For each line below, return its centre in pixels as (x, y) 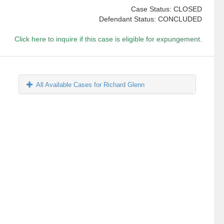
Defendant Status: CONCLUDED (150, 19)
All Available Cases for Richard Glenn (90, 85)
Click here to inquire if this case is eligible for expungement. (108, 39)
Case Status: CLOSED (166, 9)
